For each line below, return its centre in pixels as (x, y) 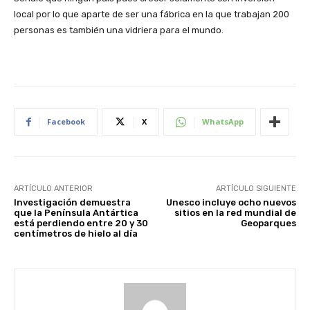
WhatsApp (223, 122)
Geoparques (268, 224)
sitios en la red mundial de (235, 213)
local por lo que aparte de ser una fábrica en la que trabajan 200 (152, 15)
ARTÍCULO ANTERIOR (53, 189)
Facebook (66, 122)
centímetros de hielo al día (76, 234)
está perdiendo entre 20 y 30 (81, 224)
